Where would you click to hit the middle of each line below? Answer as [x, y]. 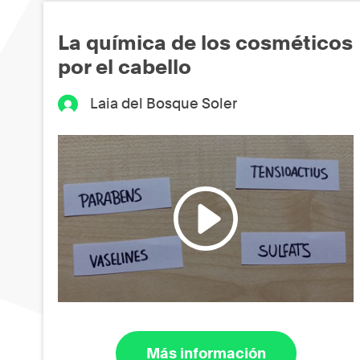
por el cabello [125, 66]
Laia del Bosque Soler [166, 103]
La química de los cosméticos [205, 42]
